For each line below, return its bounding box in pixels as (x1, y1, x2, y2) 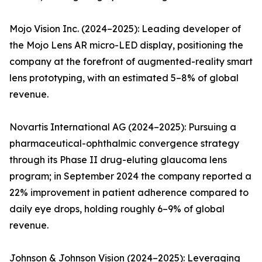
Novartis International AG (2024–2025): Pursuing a (9, 121, 236, 133)
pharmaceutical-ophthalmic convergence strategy (9, 137, 239, 150)
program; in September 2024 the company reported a (9, 170, 251, 182)
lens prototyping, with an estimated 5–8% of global (9, 72, 239, 84)
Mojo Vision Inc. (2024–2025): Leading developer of (9, 23, 241, 35)
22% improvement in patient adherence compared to (9, 187, 249, 199)
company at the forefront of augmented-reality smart (9, 56, 253, 68)
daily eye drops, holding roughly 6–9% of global (9, 203, 225, 215)
